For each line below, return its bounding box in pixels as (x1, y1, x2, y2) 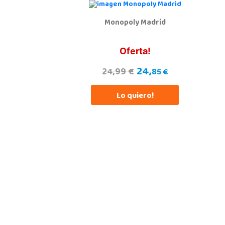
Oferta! (119, 45, 151, 56)
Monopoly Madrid (104, 15, 166, 31)
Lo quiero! (116, 88, 154, 105)
